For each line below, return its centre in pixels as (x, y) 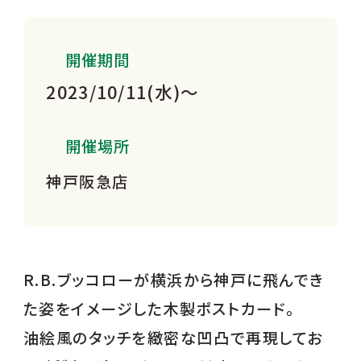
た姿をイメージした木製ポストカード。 (159, 308)
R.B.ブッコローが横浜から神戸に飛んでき (174, 279)
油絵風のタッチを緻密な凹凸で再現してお (173, 337)
